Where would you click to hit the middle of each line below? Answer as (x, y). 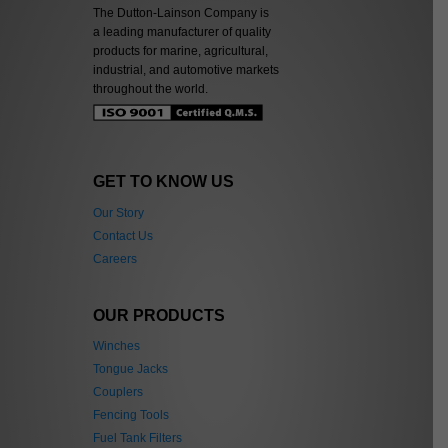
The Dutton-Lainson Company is (181, 12)
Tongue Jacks (131, 369)
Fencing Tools (131, 415)
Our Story (119, 212)
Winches (117, 346)
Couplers (118, 392)
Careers (115, 258)
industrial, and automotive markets (186, 69)
